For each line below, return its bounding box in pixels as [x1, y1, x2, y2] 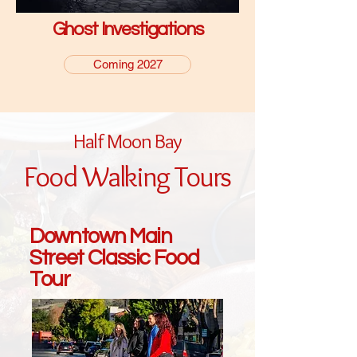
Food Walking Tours [23, 159, 232, 194]
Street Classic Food [29, 247, 199, 270]
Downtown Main [29, 226, 172, 249]
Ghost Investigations [52, 20, 203, 40]
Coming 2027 [92, 57, 163, 72]
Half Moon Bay [73, 128, 182, 155]
